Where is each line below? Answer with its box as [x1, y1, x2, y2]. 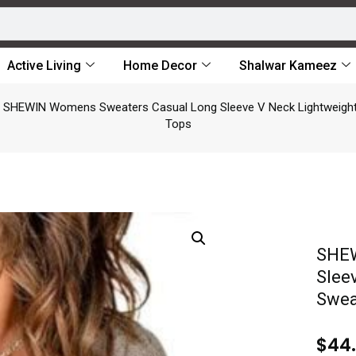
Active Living [7, 58, 81, 73]
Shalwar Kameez [239, 58, 337, 73]
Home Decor [123, 58, 197, 73]
